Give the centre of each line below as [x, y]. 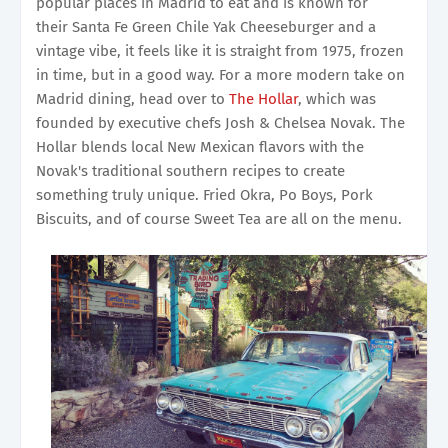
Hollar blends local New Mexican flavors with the [200, 146]
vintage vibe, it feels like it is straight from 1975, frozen [220, 50]
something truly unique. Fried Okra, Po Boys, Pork [204, 194]
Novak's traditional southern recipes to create [190, 170]
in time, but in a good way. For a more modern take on [220, 74]
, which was [337, 98]
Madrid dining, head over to [132, 98]
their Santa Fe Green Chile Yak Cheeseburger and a [206, 26]
